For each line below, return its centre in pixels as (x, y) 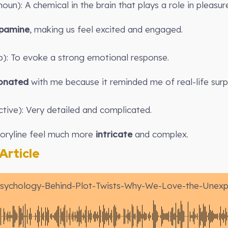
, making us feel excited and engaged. (106, 29)
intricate (114, 134)
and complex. (160, 134)
